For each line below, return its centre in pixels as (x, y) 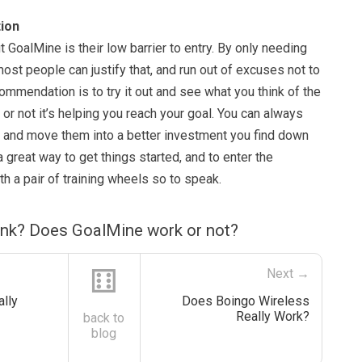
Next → (288, 273)
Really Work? (272, 316)
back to (104, 318)
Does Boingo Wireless (245, 301)
